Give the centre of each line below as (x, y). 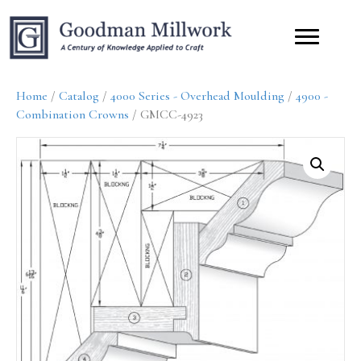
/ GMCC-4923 (166, 114)
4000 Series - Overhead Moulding (197, 95)
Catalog (79, 95)
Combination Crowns (73, 114)
